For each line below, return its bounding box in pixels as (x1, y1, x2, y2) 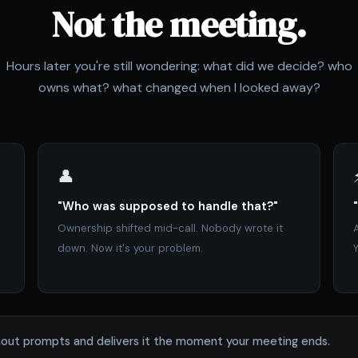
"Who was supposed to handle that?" (58, 198, 279, 215)
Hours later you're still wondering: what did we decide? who (6, 58, 352, 75)
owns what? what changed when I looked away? (38, 79, 320, 97)
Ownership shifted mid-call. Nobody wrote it (58, 221, 284, 236)
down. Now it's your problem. (58, 241, 204, 256)
